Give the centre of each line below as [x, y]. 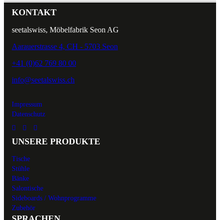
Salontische [27, 188]
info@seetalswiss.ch [43, 80]
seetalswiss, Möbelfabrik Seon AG [65, 30]
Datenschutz [28, 114]
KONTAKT [34, 12]
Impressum [27, 104]
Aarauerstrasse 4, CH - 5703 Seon [65, 46]
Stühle [21, 169]
